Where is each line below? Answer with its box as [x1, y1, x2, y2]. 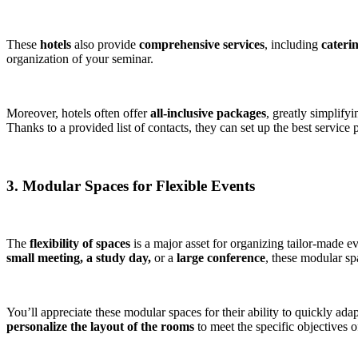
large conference [177, 251, 265, 265]
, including [265, 37, 321, 51]
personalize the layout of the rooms [6, 320, 194, 334]
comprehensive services [139, 37, 265, 51]
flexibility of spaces [30, 237, 130, 251]
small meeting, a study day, [6, 251, 151, 265]
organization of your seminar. [6, 51, 153, 66]
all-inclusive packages [150, 105, 266, 120]
